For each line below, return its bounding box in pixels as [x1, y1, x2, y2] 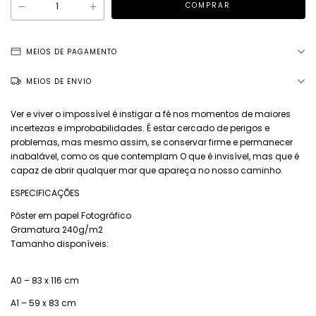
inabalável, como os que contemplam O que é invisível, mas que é [11, 150, 299, 163]
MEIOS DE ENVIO [26, 76, 92, 87]
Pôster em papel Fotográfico [11, 209, 131, 222]
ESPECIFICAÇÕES [11, 187, 80, 200]
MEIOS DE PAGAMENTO [26, 47, 117, 58]
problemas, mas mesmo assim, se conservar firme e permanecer [11, 136, 293, 149]
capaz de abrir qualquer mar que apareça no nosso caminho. [11, 164, 283, 177]
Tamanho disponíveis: [11, 238, 109, 250]
